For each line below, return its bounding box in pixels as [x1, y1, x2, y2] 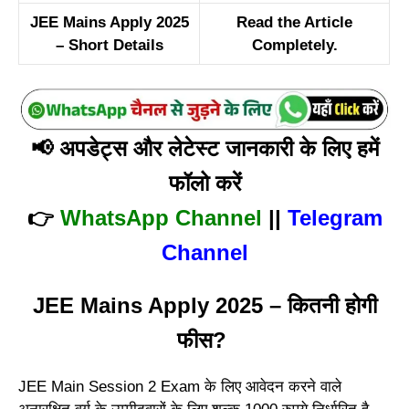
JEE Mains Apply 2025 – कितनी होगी [32, 292, 377, 318]
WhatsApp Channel [59, 204, 262, 230]
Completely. [251, 37, 338, 55]
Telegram [287, 204, 383, 230]
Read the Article [236, 14, 352, 32]
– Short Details [55, 37, 163, 55]
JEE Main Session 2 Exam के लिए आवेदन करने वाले [18, 377, 341, 395]
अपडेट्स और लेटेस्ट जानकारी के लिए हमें [58, 135, 379, 161]
